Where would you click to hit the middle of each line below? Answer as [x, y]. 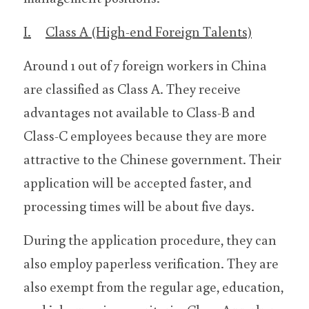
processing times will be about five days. [139, 206]
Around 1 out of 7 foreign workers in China [145, 65]
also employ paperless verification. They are [151, 263]
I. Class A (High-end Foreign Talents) [149, 31]
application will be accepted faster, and [138, 182]
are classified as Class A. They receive [132, 88]
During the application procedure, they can [150, 239]
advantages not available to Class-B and [139, 112]
